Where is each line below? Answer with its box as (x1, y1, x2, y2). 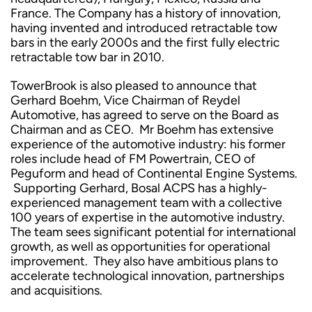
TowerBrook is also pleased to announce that (10, 78, 257, 93)
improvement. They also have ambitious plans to (10, 253, 278, 269)
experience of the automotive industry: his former (10, 136, 286, 152)
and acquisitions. (10, 283, 102, 298)
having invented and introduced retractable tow (10, 20, 277, 36)
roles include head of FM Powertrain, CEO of (10, 151, 256, 166)
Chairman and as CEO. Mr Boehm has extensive (10, 122, 274, 137)
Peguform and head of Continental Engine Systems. (10, 166, 300, 181)
